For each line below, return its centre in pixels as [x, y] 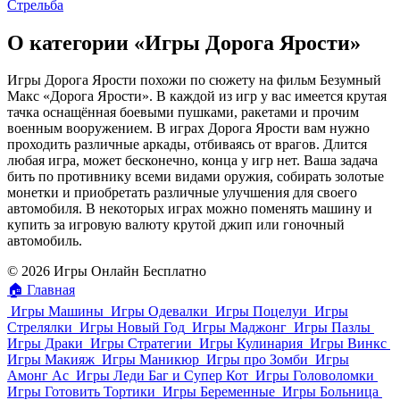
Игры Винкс [348, 344]
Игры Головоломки [315, 376]
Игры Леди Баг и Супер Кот [162, 376]
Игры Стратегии [141, 344]
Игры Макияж [51, 360]
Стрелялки [40, 328]
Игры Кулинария [251, 344]
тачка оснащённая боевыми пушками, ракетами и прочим [183, 112]
